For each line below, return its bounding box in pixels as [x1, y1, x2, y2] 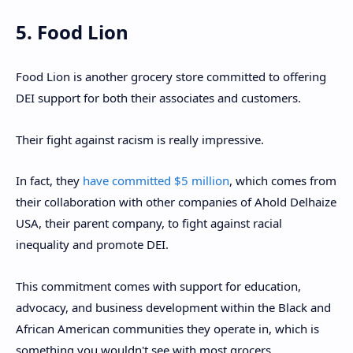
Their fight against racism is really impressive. [16, 131, 264, 147]
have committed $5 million [83, 173, 229, 189]
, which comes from [229, 173, 336, 189]
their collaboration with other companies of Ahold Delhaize [16, 194, 336, 210]
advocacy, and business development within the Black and [16, 299, 331, 315]
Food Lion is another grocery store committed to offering [16, 69, 326, 85]
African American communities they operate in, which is [16, 320, 319, 336]
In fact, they [16, 173, 83, 189]
